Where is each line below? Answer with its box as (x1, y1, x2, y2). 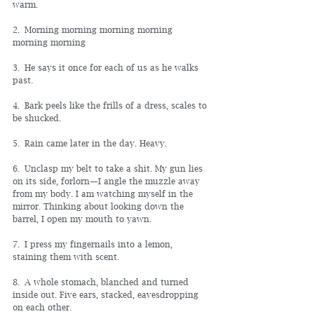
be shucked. (13, 113, 61, 123)
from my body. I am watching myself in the (13, 189, 196, 199)
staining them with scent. (13, 252, 119, 262)
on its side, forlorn (13, 176, 90, 186)
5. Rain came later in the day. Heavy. (13, 138, 167, 149)
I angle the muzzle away (98, 176, 203, 186)
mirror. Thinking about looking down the (13, 201, 186, 212)
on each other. (13, 302, 71, 313)
